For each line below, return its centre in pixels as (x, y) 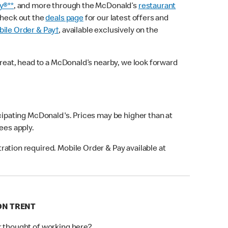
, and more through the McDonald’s (76, 7)
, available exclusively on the (108, 31)
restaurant (157, 7)
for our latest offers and (126, 19)
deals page (64, 19)
